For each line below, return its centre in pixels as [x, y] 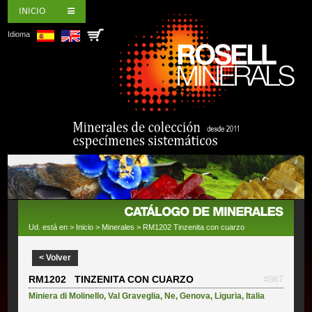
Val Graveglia [134, 296]
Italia [256, 296]
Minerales [118, 227]
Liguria [228, 296]
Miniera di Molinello [67, 296]
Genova [195, 296]
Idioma [19, 34]
